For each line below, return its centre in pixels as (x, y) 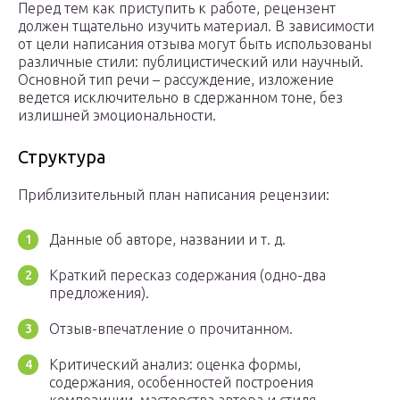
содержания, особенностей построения (181, 383)
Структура (62, 157)
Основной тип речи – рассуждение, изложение (176, 80)
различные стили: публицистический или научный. (191, 62)
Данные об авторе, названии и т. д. (167, 240)
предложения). (99, 293)
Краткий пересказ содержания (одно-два (187, 275)
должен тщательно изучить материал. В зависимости (196, 26)
